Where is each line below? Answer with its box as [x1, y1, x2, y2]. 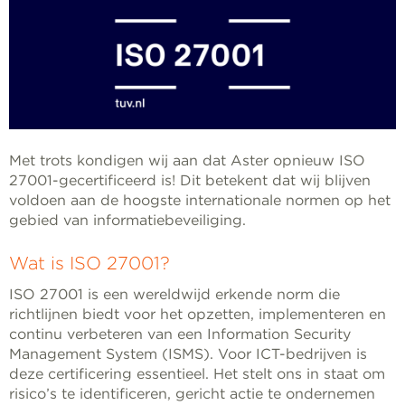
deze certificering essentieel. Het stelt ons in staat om [9, 364, 385, 382]
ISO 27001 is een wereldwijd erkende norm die [9, 285, 340, 303]
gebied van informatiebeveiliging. [9, 211, 246, 229]
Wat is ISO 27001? [9, 251, 170, 274]
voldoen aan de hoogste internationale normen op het [9, 191, 391, 209]
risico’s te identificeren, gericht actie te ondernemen [9, 384, 375, 402]
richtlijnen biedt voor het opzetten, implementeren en [9, 305, 386, 323]
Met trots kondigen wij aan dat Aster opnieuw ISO [9, 151, 365, 169]
